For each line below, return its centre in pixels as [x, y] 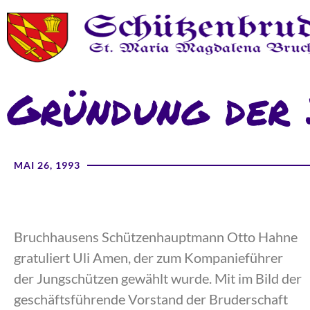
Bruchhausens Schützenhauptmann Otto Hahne [156, 236]
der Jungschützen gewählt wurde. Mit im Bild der [158, 278]
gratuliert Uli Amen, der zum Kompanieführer [148, 257]
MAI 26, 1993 [47, 165]
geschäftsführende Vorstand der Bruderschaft [151, 299]
